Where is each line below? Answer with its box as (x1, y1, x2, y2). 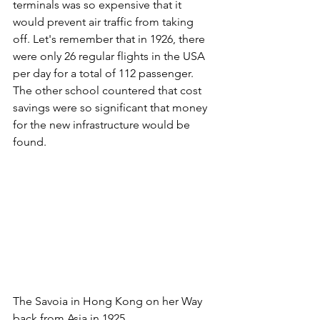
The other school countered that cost (13, 84, 204, 98)
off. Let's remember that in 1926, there (13, 32, 208, 46)
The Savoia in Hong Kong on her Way (13, 294, 205, 308)
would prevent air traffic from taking (13, 15, 196, 29)
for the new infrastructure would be (13, 118, 193, 132)
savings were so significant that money (13, 101, 210, 115)
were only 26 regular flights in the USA (13, 49, 208, 64)
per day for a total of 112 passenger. (13, 66, 196, 81)
